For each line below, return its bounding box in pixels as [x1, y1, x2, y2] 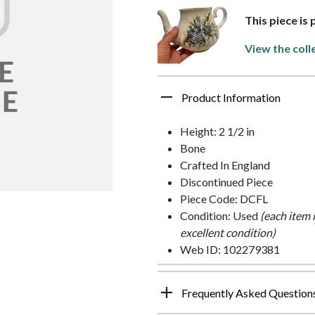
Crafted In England [180, 158, 270, 172]
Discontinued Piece [180, 175, 273, 189]
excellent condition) [180, 226, 276, 240]
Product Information [181, 91, 281, 105]
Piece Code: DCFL [180, 192, 268, 206]
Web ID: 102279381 [180, 243, 280, 257]
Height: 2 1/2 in [180, 124, 255, 139]
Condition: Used [180, 209, 260, 223]
